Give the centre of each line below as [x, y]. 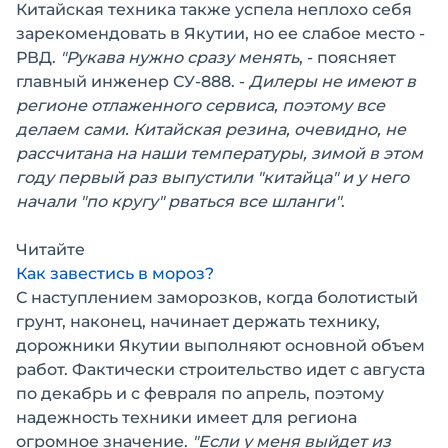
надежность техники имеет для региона [186, 418]
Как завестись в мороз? [115, 274]
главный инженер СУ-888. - [132, 82]
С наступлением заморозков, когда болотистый [217, 298]
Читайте [50, 250]
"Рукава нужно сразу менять [179, 58]
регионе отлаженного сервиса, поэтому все [200, 106]
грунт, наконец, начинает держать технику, [198, 322]
